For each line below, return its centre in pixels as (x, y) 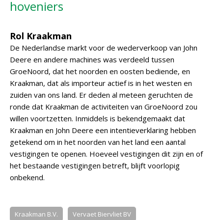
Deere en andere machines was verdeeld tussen (92, 59)
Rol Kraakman (41, 36)
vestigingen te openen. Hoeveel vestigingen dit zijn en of (106, 154)
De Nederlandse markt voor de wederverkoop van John (104, 48)
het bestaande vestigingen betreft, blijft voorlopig (95, 165)
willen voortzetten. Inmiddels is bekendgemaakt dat (97, 118)
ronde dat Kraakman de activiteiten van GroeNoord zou (104, 107)
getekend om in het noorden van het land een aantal (98, 142)
